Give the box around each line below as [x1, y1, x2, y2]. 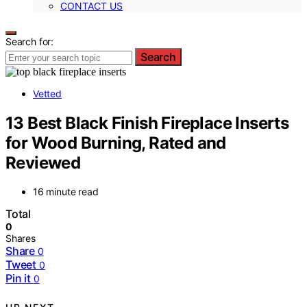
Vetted [33, 87, 62, 99]
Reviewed [5, 152, 81, 173]
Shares [5, 232, 36, 245]
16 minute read [33, 186, 99, 198]
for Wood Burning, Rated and [5, 132, 226, 153]
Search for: [5, 35, 54, 47]
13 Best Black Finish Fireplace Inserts [5, 112, 289, 133]
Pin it [5, 271, 31, 286]
